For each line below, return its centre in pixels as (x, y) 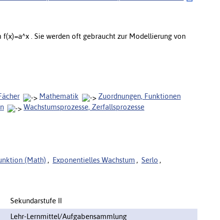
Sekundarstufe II (36, 200)
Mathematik (59, 96)
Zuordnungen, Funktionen (139, 96)
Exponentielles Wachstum (94, 160)
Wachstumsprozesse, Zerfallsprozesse (84, 107)
